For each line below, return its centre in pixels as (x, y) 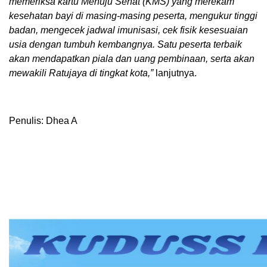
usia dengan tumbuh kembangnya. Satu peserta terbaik (125, 45)
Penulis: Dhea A (43, 121)
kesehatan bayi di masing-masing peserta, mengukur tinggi (133, 16)
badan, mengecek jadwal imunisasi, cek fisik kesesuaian (128, 30)
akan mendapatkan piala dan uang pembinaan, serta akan (132, 59)
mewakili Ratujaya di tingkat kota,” (81, 73)
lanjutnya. (175, 73)
